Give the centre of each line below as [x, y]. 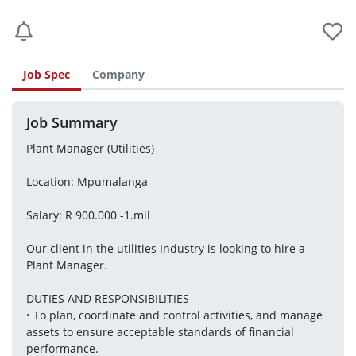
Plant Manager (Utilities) [90, 148]
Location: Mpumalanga [87, 181]
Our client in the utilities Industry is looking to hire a [165, 248]
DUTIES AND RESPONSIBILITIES [107, 298]
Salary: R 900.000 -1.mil [88, 215]
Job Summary [72, 123]
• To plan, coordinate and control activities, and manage [174, 315]
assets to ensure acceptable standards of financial [160, 331]
